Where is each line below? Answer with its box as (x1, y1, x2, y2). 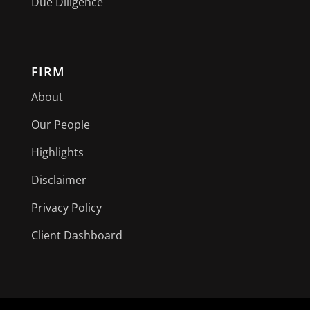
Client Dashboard (30, 228, 122, 244)
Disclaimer (30, 172, 86, 188)
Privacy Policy (30, 200, 102, 216)
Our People (30, 117, 90, 133)
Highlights (30, 145, 84, 161)
